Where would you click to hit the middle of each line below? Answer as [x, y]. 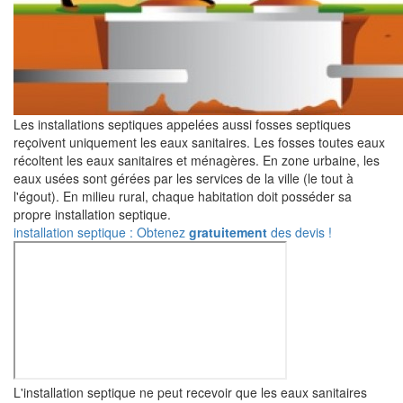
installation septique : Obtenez [101, 232]
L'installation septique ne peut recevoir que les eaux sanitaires [190, 392]
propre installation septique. [92, 214]
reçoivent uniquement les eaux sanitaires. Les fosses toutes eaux [199, 142]
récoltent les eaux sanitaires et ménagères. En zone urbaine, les [197, 160]
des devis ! [300, 232]
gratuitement [228, 232]
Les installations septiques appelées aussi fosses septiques [182, 124]
